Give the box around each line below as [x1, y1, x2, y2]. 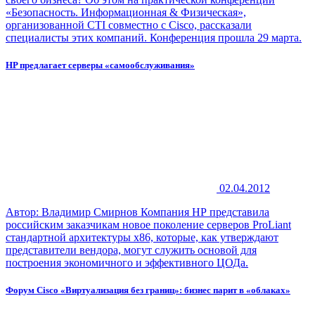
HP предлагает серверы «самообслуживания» [6, 59, 195, 70]
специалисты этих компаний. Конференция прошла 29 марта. [6, 31, 302, 44]
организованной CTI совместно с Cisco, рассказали [6, 18, 252, 31]
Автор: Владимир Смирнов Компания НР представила [6, 206, 269, 219]
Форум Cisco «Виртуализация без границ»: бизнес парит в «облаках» [6, 285, 290, 296]
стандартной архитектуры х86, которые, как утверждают [6, 231, 278, 244]
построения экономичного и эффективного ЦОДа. [6, 257, 248, 269]
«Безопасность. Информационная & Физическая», [6, 6, 246, 18]
